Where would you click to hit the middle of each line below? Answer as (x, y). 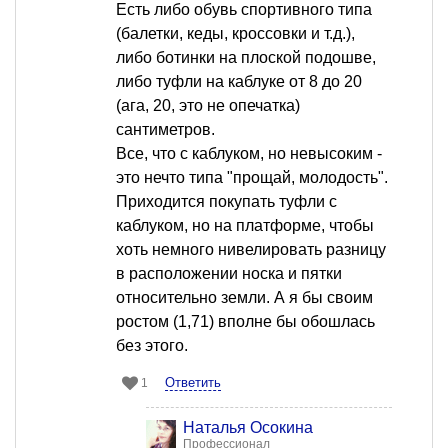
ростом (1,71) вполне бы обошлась (245, 322)
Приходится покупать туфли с (226, 202)
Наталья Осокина (248, 428)
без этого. (152, 346)
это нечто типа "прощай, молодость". (252, 178)
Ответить (193, 383)
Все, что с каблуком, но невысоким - (249, 154)
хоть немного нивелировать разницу (251, 250)
